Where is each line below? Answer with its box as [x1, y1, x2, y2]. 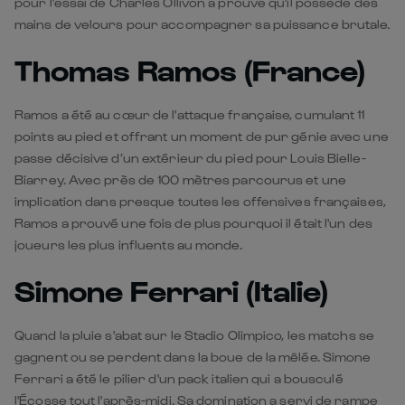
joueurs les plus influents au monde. [14, 236, 242, 252]
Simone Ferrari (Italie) [14, 271, 328, 307]
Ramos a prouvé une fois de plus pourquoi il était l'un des [14, 214, 372, 231]
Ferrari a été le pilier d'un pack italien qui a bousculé [14, 370, 344, 386]
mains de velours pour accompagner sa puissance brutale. [14, 15, 391, 32]
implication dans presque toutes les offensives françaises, [14, 193, 386, 209]
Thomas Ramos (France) [14, 51, 365, 87]
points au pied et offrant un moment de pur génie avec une [14, 127, 389, 144]
